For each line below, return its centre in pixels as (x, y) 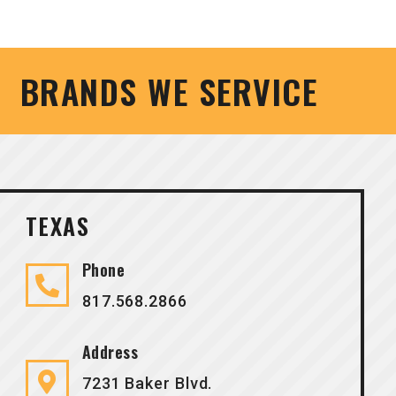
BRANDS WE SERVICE (169, 91)
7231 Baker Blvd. (147, 383)
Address (110, 351)
